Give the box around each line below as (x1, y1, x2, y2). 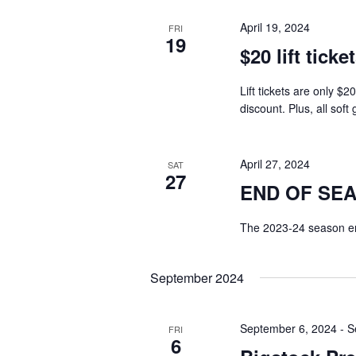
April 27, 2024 (239, 156, 310, 172)
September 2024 (150, 269, 244, 287)
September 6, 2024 (239, 320, 337, 336)
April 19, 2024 (239, 19, 310, 35)
